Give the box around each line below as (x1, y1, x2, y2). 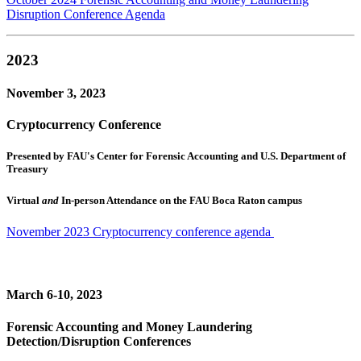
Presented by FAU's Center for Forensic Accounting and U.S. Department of (6, 150, 346, 163)
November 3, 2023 (6, 86, 106, 101)
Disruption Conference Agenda (6, 7, 165, 22)
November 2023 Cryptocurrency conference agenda (6, 224, 274, 239)
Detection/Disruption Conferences (6, 334, 191, 348)
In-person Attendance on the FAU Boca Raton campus (59, 193, 302, 206)
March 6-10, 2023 (6, 288, 102, 302)
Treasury (6, 163, 48, 176)
